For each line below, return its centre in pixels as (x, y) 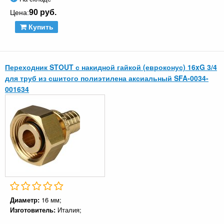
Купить (40, 27)
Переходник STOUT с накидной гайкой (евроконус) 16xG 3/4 (111, 67)
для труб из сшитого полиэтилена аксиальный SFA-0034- (107, 78)
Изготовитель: (34, 210)
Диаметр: (26, 200)
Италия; (69, 210)
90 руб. (43, 12)
